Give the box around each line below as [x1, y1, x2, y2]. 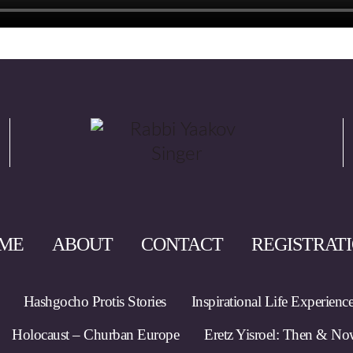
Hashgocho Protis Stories [23, 293, 166, 310]
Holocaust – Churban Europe [12, 326, 180, 343]
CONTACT [140, 234, 223, 255]
